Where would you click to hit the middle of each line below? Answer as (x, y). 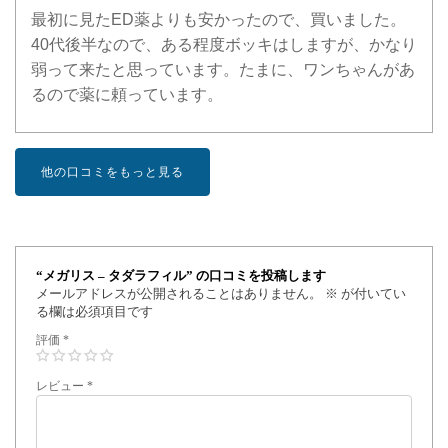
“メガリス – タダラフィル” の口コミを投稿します (181, 275)
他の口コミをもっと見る (112, 171)
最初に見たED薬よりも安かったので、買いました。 (218, 19)
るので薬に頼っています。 (127, 94)
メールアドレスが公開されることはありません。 (179, 293)
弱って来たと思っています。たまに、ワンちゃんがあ (223, 69)
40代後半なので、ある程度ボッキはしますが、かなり (224, 44)
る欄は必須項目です (94, 311)
